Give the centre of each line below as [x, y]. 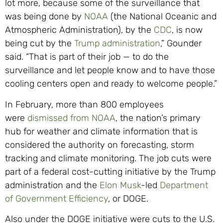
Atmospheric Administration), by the [79, 30]
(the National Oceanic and [162, 17]
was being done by [45, 17]
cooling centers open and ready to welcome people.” [111, 84]
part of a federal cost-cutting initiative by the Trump [110, 171]
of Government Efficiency [56, 198]
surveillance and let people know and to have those [110, 70]
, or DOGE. [128, 198]
